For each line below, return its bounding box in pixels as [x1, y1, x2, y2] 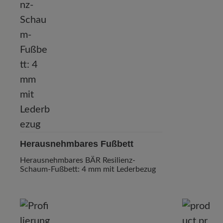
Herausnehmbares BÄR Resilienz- [20, 156, 135, 165]
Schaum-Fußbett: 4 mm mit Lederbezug [20, 165, 156, 174]
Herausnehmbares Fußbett [20, 139, 133, 149]
